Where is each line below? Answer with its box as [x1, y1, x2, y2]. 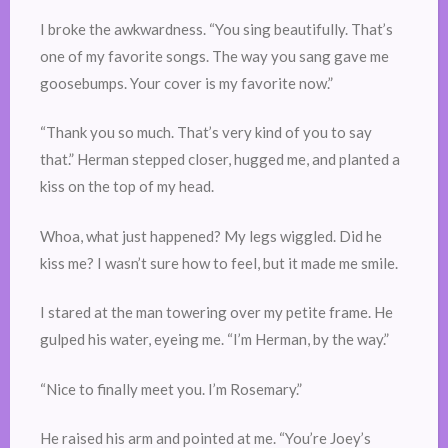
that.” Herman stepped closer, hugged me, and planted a [40, 150, 400, 169]
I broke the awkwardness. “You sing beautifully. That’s [40, 19, 393, 38]
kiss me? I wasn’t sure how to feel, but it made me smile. [40, 253, 398, 272]
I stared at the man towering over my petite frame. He [40, 303, 393, 322]
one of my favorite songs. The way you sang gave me [40, 46, 389, 65]
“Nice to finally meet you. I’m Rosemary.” [40, 379, 302, 398]
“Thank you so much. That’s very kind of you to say [40, 123, 372, 142]
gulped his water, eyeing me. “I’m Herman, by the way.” [40, 330, 389, 349]
